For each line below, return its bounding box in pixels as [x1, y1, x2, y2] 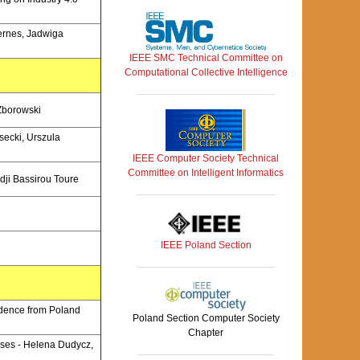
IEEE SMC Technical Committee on [129, 51, 283, 63]
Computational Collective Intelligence [124, 66, 288, 78]
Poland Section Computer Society [132, 313, 280, 325]
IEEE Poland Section [160, 239, 252, 252]
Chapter [188, 327, 223, 339]
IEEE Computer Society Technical [133, 153, 279, 165]
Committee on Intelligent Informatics [128, 167, 284, 179]
